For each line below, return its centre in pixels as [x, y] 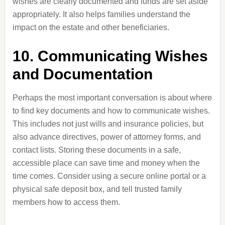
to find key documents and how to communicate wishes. [111, 111]
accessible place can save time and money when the [106, 163]
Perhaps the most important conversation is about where [112, 98]
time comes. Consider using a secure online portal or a [109, 176]
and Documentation [82, 74]
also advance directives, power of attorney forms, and [106, 137]
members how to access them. [66, 202]
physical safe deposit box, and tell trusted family [97, 189]
